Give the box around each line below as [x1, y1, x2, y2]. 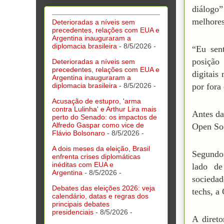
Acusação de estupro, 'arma [52, 96, 141, 105]
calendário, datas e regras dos [52, 191, 148, 200]
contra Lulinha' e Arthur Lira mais [52, 104, 156, 113]
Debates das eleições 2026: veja [52, 183, 155, 192]
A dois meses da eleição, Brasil [52, 144, 150, 152]
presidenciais [52, 207, 93, 216]
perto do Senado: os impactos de [52, 112, 157, 121]
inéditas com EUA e [52, 160, 113, 168]
